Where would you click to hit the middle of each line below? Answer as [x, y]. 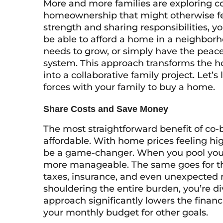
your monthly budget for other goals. [126, 213]
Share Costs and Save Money [106, 109]
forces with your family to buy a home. [129, 87]
